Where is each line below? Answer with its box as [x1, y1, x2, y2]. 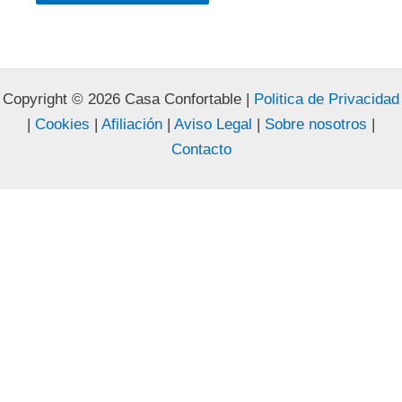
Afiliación [101, 116, 162, 134]
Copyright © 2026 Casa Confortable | [3, 91, 254, 109]
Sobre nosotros [265, 116, 367, 134]
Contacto [170, 141, 232, 159]
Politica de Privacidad [254, 91, 399, 109]
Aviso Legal [170, 116, 252, 134]
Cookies [35, 116, 90, 134]
